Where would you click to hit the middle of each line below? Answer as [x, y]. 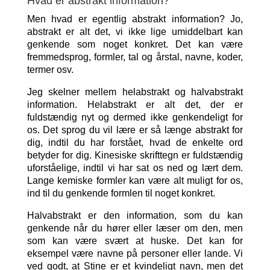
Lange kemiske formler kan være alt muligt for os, [135, 181]
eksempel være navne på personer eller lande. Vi [135, 253]
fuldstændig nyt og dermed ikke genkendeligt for [135, 117]
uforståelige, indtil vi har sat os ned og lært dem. [135, 168]
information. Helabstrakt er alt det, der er [135, 105]
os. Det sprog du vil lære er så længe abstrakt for [135, 130]
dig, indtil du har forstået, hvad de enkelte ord [135, 143]
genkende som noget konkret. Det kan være [135, 44]
